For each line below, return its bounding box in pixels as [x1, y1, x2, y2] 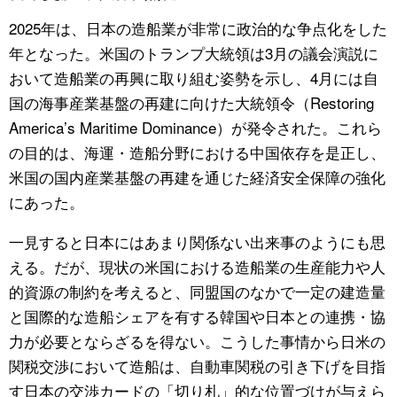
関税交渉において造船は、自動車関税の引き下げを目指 [9, 354, 385, 378]
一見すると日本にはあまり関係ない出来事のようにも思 [9, 230, 385, 253]
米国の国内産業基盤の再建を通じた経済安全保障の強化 [9, 166, 385, 189]
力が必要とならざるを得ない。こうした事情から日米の [9, 330, 385, 353]
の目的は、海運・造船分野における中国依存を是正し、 [9, 141, 385, 164]
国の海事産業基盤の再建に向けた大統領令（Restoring [9, 91, 374, 114]
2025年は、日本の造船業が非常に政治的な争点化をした [9, 17, 387, 40]
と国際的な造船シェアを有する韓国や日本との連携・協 [9, 305, 385, 328]
